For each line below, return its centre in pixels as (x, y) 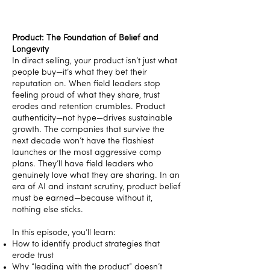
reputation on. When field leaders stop (86, 84)
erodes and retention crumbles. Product (89, 107)
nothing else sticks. (48, 210)
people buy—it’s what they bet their (80, 73)
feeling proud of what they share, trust (86, 96)
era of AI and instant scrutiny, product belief (96, 187)
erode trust (33, 256)
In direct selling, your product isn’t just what (95, 61)
